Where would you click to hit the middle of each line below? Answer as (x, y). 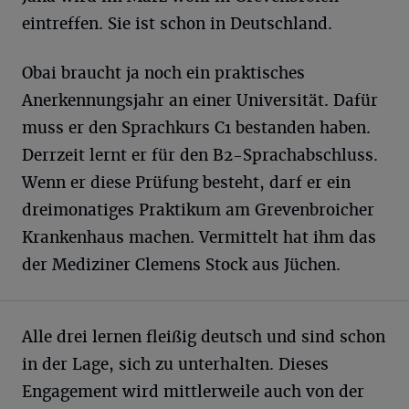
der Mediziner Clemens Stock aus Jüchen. (181, 265)
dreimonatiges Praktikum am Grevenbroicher (198, 210)
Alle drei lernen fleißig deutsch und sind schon (204, 337)
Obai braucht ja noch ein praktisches (163, 73)
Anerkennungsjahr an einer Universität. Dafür (200, 100)
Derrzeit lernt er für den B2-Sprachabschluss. (200, 155)
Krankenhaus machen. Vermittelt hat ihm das (199, 237)
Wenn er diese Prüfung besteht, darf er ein (186, 183)
